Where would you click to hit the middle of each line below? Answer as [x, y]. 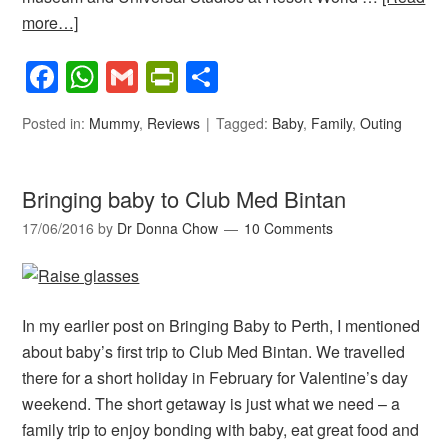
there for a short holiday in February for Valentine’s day [215, 377]
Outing [381, 122]
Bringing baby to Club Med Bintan [184, 198]
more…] [50, 22]
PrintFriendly [268, 76]
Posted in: [56, 122]
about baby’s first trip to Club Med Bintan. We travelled [214, 351]
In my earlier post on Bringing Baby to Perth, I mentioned [221, 325]
